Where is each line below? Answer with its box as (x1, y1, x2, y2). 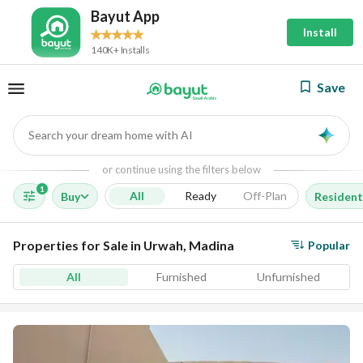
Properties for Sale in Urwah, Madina (13, 237, 234, 253)
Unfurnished (257, 270, 321, 284)
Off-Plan (243, 189, 287, 203)
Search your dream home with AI (28, 127, 193, 142)
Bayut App (91, 6, 160, 25)
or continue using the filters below (102, 163, 261, 176)
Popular (308, 237, 350, 252)
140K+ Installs (91, 43, 150, 56)
